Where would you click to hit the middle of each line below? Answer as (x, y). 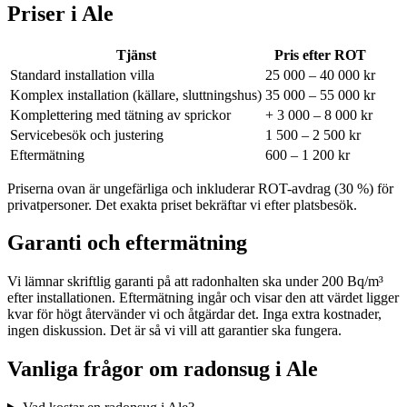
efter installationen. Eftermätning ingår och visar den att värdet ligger (203, 298)
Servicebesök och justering (87, 134)
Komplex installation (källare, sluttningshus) (136, 94)
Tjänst (136, 55)
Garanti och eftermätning (127, 243)
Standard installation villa (82, 74)
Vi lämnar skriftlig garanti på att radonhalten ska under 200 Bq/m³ (195, 282)
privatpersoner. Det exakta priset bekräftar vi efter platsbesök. (182, 204)
